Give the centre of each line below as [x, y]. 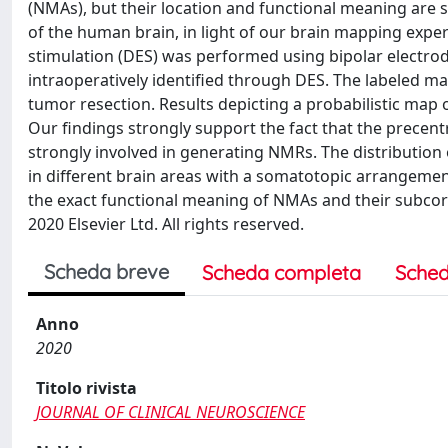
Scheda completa [281, 272]
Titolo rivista [86, 388]
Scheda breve [106, 271]
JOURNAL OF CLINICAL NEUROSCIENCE [170, 412]
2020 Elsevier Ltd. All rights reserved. [166, 224]
